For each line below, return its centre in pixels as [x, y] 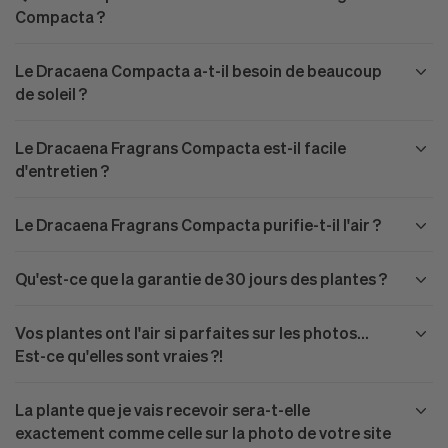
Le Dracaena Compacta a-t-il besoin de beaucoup [198, 71]
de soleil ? [51, 94]
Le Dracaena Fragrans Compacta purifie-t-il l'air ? [198, 225]
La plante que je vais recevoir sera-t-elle [162, 410]
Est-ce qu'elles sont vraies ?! [119, 356]
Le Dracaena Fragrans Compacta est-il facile [180, 148]
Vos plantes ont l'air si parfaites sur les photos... [192, 333]
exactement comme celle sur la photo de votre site [203, 433]
